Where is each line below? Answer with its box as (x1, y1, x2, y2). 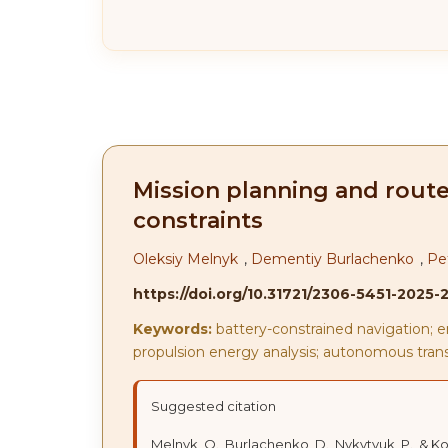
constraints (133, 207, 263, 234)
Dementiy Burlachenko (251, 250, 414, 268)
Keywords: (133, 320, 212, 338)
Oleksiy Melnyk (133, 250, 238, 268)
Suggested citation (151, 398, 276, 414)
